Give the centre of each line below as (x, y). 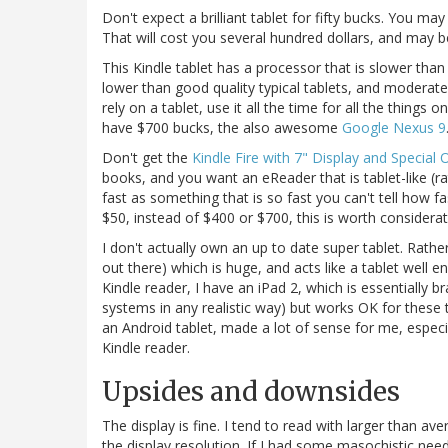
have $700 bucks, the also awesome (222, 128)
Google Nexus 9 (394, 128)
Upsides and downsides (251, 392)
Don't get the (147, 158)
